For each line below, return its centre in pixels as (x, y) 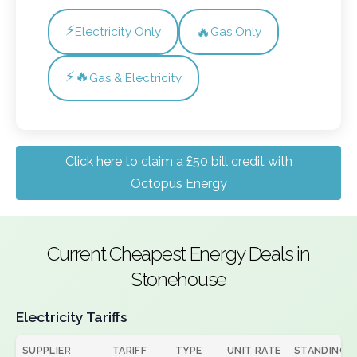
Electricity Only (118, 32)
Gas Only (236, 32)
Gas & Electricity (135, 78)
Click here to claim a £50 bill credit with (178, 161)
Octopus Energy (178, 184)
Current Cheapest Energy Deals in (178, 254)
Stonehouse (178, 279)
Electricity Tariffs (72, 317)
